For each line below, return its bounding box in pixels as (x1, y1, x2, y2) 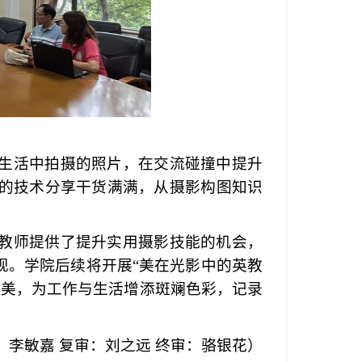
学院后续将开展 (23, 257, 133, 275)
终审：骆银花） (155, 336, 263, 354)
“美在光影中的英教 (132, 257, 263, 275)
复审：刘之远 (59, 336, 151, 354)
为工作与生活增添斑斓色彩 (32, 280, 217, 298)
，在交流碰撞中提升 (122, 154, 263, 172)
